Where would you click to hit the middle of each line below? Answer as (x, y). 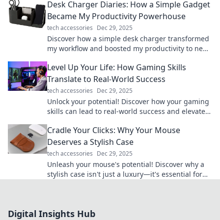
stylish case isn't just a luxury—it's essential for (125, 174)
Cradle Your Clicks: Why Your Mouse (114, 130)
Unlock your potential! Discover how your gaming (128, 101)
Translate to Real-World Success (106, 79)
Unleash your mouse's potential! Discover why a (126, 164)
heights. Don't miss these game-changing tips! (124, 58)
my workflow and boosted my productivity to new (128, 48)
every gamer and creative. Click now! (108, 184)
